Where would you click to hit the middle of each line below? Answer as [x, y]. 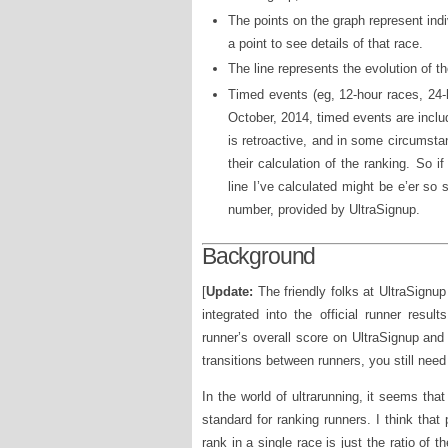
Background [259, 256]
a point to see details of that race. [325, 43]
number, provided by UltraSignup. [324, 209]
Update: [229, 291]
